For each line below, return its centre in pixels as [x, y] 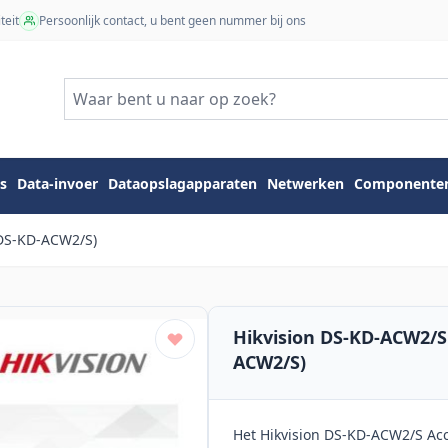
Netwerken [305, 184]
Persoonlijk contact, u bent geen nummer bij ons [172, 20]
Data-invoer [57, 184]
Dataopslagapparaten [182, 184]
